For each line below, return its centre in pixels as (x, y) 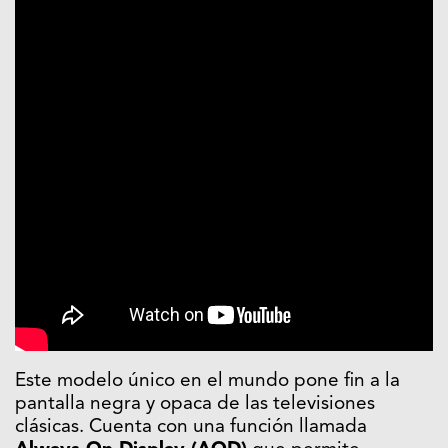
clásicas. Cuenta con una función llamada (191, 428)
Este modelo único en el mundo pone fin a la (207, 382)
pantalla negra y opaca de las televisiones (195, 405)
